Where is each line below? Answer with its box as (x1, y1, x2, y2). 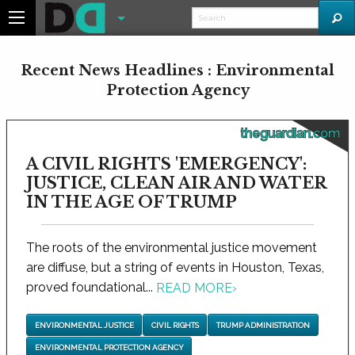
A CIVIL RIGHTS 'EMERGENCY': (26, 155, 307, 174)
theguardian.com (240, 126, 340, 141)
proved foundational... (26, 280, 156, 295)
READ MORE (156, 281, 232, 296)
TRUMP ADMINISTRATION (216, 320, 310, 330)
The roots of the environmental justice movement (26, 240, 317, 255)
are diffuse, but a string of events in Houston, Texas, (26, 260, 324, 275)
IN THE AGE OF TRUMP (26, 193, 237, 212)
